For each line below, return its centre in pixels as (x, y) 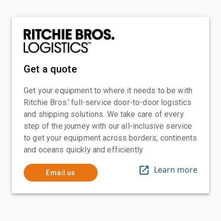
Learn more (176, 169)
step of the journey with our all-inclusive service (108, 126)
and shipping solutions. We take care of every (104, 114)
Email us (61, 172)
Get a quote (50, 69)
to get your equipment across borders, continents (110, 138)
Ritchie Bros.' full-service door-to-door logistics (108, 102)
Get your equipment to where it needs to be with (108, 90)
